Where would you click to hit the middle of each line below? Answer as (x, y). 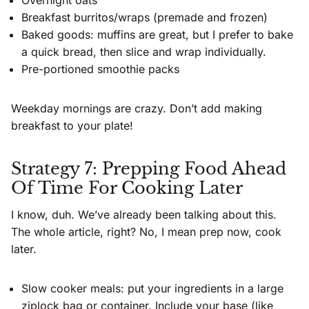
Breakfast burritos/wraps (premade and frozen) (144, 18)
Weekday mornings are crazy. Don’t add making (137, 109)
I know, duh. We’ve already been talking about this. (144, 215)
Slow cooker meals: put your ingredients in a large (152, 289)
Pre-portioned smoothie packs (100, 69)
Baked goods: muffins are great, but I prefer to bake (157, 35)
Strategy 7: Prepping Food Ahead (149, 169)
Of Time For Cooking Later (127, 188)
